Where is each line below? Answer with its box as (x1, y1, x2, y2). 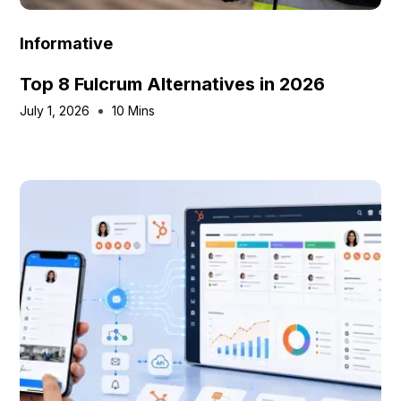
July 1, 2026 (20, 103, 90, 118)
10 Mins (112, 103, 156, 118)
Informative (20, 34, 114, 53)
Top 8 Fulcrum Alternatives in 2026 (20, 73, 326, 95)
